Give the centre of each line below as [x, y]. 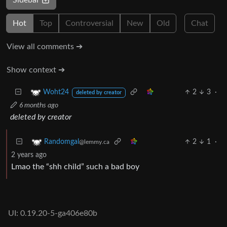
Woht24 [56, 92]
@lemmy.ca [94, 142]
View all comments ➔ [45, 46]
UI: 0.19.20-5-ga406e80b [53, 213]
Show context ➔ [36, 70]
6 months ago [39, 105]
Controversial [89, 23]
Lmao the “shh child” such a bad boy [75, 166]
